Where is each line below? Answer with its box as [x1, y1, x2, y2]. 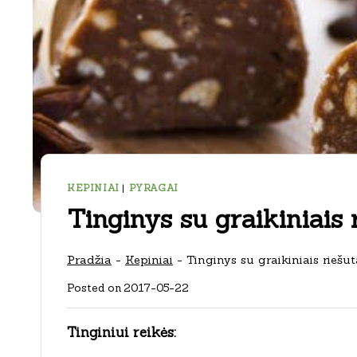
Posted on [67, 280, 121, 296]
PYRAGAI [128, 182, 178, 194]
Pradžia [67, 251, 112, 267]
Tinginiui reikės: [67, 323, 176, 341]
